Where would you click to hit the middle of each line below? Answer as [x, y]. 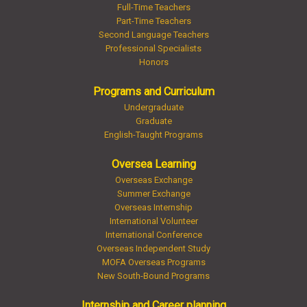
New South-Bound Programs [153, 276]
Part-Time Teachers [153, 21]
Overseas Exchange [153, 180]
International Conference [153, 235]
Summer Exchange [153, 194]
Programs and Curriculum [153, 91]
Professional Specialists [153, 48]
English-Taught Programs [153, 135]
